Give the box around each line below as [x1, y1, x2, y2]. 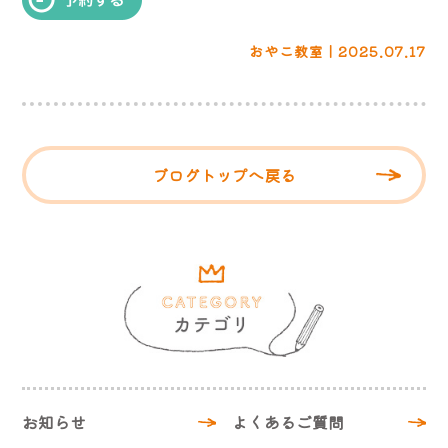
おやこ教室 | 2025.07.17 [248, 40, 426, 61]
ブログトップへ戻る [152, 162, 296, 187]
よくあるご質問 [232, 410, 345, 435]
